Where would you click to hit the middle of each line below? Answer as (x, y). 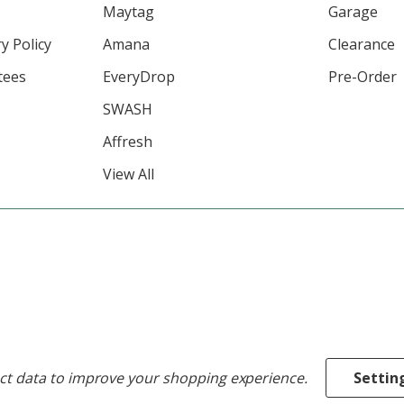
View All (128, 174)
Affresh (127, 142)
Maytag (128, 12)
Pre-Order (363, 77)
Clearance (362, 45)
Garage (353, 12)
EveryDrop (138, 77)
